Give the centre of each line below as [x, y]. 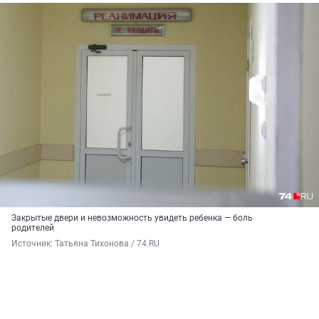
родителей [33, 228]
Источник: [33, 243]
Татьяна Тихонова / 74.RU [107, 243]
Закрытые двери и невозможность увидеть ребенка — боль [132, 218]
